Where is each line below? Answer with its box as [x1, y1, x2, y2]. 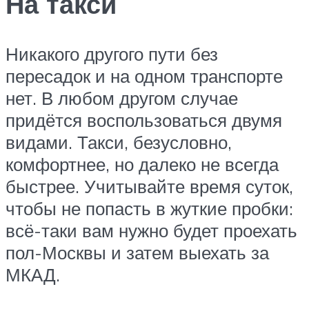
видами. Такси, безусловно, [6, 131, 232, 154]
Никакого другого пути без [6, 43, 218, 66]
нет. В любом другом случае [6, 87, 238, 110]
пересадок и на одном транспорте [6, 65, 283, 88]
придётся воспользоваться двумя [6, 109, 282, 132]
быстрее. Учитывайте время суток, [6, 175, 293, 198]
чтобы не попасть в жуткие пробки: [6, 197, 293, 220]
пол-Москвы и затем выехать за [6, 241, 269, 264]
